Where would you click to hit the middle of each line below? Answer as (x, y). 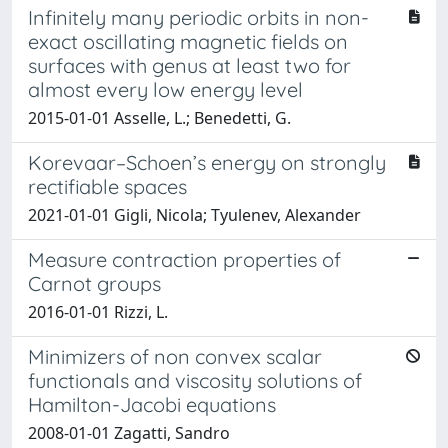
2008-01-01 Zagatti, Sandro (129, 432)
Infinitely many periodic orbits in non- (198, 17)
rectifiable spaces (107, 186)
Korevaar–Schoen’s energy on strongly (207, 162)
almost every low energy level (165, 89)
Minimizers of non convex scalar (175, 356)
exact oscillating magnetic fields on (188, 41)
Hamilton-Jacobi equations (152, 404)
